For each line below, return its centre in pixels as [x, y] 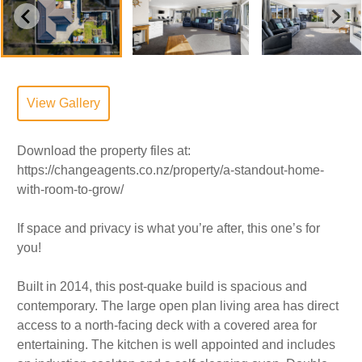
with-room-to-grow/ [70, 190]
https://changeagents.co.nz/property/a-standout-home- [170, 170]
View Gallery [63, 103]
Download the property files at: [104, 151]
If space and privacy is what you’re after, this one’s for [168, 229]
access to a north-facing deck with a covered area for [167, 326]
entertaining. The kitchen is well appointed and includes [176, 345]
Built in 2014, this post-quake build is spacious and [162, 287]
